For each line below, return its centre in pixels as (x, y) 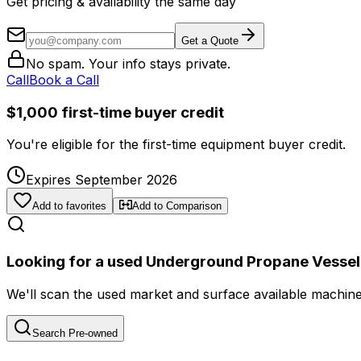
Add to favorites (69, 206)
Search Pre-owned (75, 333)
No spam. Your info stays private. (128, 63)
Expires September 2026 (102, 180)
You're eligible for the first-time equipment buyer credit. (176, 145)
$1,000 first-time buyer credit (115, 112)
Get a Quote (210, 40)
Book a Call (64, 79)
